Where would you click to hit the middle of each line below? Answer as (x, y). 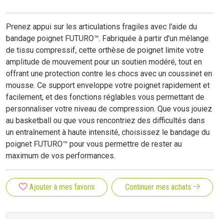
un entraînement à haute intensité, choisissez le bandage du (108, 132)
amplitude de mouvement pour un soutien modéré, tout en (104, 62)
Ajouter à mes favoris (62, 187)
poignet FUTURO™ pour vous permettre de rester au (94, 144)
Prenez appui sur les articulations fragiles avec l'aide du (101, 27)
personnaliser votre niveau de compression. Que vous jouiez (109, 109)
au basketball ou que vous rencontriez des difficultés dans (105, 121)
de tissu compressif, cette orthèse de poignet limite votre (105, 50)
